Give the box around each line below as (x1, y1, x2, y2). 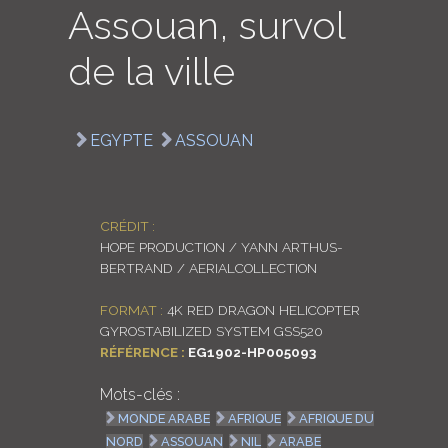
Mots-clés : (99, 385, 180, 405)
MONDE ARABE (118, 411, 211, 427)
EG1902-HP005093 (184, 343, 316, 360)
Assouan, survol (67, 3, 345, 49)
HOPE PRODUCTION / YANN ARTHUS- (99, 238, 343, 255)
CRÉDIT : (99, 217, 155, 234)
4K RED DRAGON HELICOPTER (162, 301, 360, 318)
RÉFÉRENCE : (99, 343, 185, 360)
